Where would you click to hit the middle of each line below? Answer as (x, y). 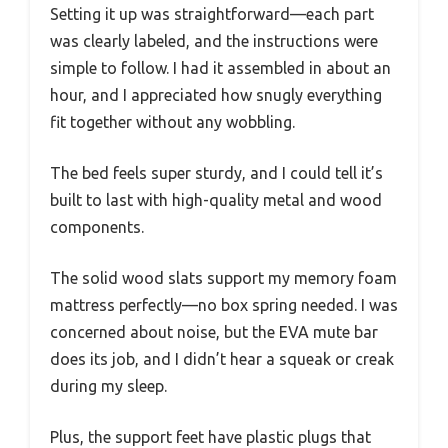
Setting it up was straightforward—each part (212, 13)
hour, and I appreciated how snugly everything (216, 94)
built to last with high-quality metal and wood (216, 199)
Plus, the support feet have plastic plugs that (210, 436)
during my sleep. (108, 385)
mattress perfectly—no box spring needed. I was (224, 304)
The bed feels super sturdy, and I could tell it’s (216, 172)
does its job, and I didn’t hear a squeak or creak (222, 358)
